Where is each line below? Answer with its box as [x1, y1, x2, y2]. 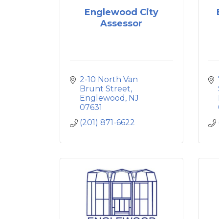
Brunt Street [80, 84, 131, 93]
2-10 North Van [80, 75, 138, 84]
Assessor [100, 18, 143, 29]
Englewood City [84, 6, 158, 18]
